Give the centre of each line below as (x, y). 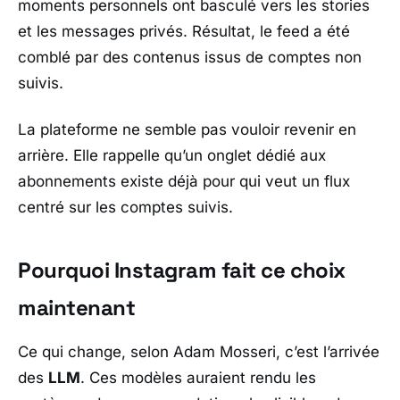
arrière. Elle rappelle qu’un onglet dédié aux (172, 155)
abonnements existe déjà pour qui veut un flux (184, 181)
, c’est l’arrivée (328, 351)
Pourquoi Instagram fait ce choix (182, 270)
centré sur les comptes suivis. (125, 207)
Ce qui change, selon (96, 351)
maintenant (77, 307)
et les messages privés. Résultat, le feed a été (184, 32)
